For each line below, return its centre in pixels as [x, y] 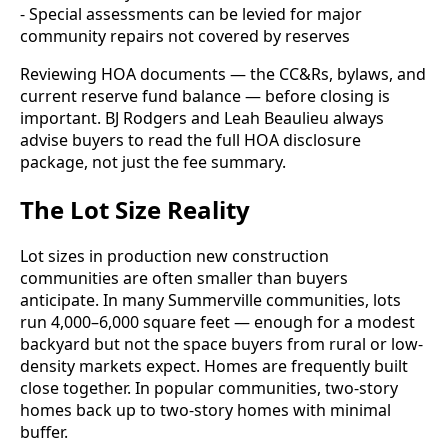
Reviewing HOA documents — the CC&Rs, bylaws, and [223, 73]
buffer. [44, 432]
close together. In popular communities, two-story [209, 388]
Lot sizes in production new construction [174, 256]
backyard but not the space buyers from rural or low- [221, 344]
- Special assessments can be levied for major [191, 13]
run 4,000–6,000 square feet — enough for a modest [217, 322]
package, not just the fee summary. [153, 161]
